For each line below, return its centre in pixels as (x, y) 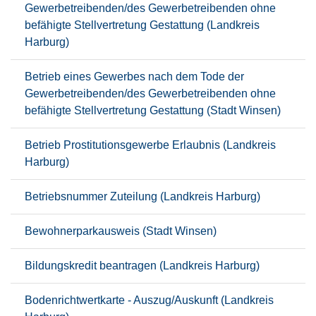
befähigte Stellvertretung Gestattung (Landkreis (142, 25)
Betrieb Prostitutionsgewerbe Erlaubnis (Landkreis (150, 145)
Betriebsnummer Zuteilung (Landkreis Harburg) (142, 196)
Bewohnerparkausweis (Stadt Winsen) (121, 231)
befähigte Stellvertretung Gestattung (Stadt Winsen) (153, 110)
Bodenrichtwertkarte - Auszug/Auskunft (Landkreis (149, 300)
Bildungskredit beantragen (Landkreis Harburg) (142, 266)
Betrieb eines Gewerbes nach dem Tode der (134, 77)
